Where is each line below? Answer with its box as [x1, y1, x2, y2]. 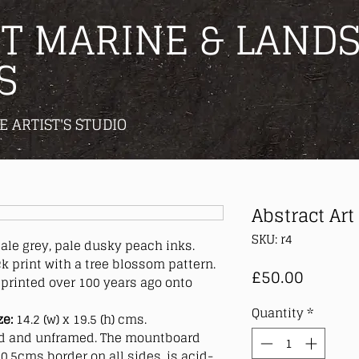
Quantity [252, 305, 304, 321]
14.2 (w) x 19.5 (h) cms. [16, 311, 147, 327]
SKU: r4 [252, 232, 292, 247]
